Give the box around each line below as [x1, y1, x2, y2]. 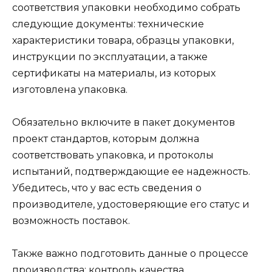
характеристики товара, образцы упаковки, [12, 34, 234, 46]
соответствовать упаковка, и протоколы [12, 149, 214, 161]
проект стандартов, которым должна [12, 132, 199, 144]
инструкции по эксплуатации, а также [12, 50, 208, 63]
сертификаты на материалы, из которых [12, 67, 216, 79]
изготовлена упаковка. [12, 83, 127, 95]
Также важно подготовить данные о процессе [12, 247, 248, 259]
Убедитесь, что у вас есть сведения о [12, 182, 202, 194]
